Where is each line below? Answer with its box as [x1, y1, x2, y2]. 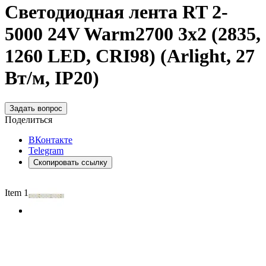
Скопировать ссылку [33, 157, 107, 167]
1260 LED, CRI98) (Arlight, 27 [5, 45, 255, 67]
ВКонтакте [28, 134, 72, 145]
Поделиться [5, 114, 52, 125]
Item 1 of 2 [5, 187, 46, 198]
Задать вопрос [9, 103, 62, 113]
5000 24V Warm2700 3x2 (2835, [5, 23, 261, 45]
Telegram [28, 145, 64, 156]
